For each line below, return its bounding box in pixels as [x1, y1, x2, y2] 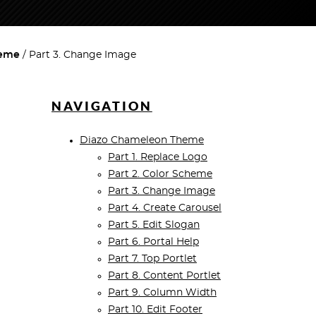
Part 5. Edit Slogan [108, 220, 200, 231]
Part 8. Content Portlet [108, 271, 221, 281]
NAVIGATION [51, 99, 152, 114]
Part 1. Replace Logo [108, 152, 207, 163]
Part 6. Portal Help [108, 237, 199, 248]
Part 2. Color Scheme [108, 169, 212, 180]
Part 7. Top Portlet [108, 254, 197, 265]
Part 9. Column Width [108, 288, 217, 298]
